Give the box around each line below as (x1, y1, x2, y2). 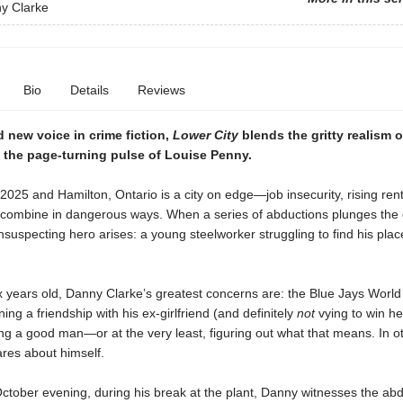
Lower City (172, 128, 242, 142)
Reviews (137, 83, 185, 97)
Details (69, 83, 109, 97)
